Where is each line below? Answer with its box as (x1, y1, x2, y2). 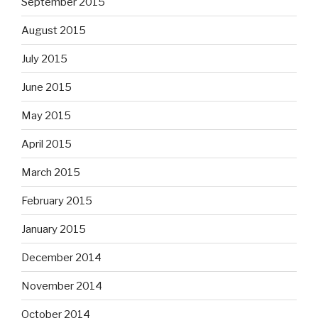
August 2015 (21, 23, 86, 37)
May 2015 (21, 109, 71, 122)
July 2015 (21, 52, 67, 65)
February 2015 (21, 194, 92, 207)
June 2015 (21, 80, 72, 94)
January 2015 (21, 222, 86, 236)
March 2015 (21, 165, 80, 179)
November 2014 (21, 279, 102, 292)
